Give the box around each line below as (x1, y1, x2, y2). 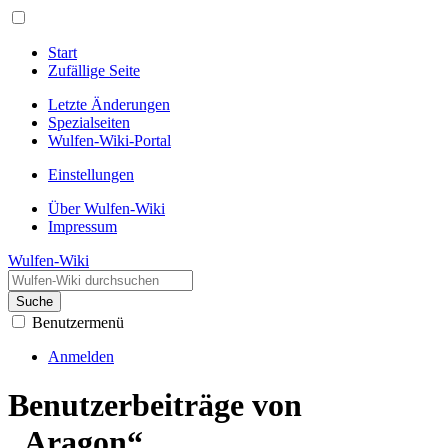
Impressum (48, 218, 117, 235)
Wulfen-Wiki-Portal (48, 132, 171, 149)
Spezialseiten (48, 114, 130, 131)
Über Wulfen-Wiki (48, 200, 165, 217)
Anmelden (48, 348, 114, 365)
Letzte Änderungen (48, 96, 170, 113)
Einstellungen (48, 166, 134, 183)
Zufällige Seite (48, 62, 140, 79)
